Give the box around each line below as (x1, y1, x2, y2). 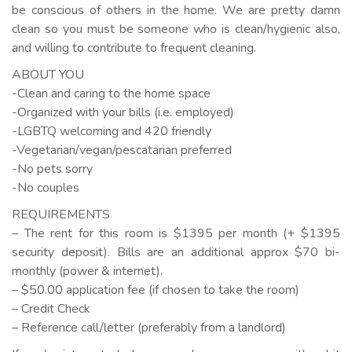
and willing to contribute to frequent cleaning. (12, 39, 256, 57)
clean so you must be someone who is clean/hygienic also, (12, 20, 340, 38)
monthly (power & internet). (12, 262, 163, 280)
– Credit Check (12, 300, 90, 317)
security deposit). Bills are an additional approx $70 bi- (12, 244, 340, 261)
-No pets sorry (12, 160, 93, 178)
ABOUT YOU (12, 66, 84, 83)
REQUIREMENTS (12, 206, 110, 223)
